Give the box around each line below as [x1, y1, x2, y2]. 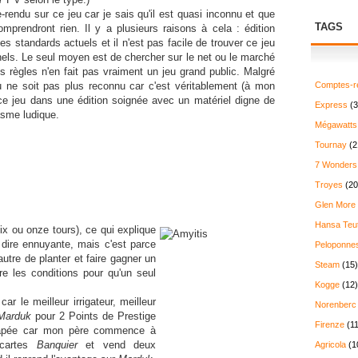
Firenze [315, 320, 344, 329]
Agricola [315, 340, 346, 349]
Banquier [36, 339, 78, 351]
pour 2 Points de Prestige [30, 310, 157, 322]
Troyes [315, 180, 343, 189]
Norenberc [315, 300, 356, 309]
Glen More [315, 200, 356, 209]
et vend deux [77, 339, 157, 351]
